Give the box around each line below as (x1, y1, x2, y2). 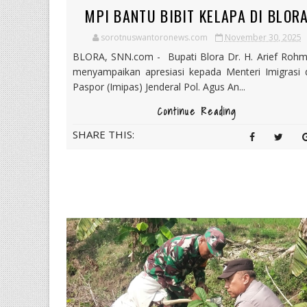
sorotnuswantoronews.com (100, 32, 208, 43)
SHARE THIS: (73, 127, 134, 141)
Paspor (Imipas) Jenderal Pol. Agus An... (73, 80, 245, 93)
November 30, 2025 (224, 32, 302, 43)
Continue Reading (157, 104, 236, 119)
